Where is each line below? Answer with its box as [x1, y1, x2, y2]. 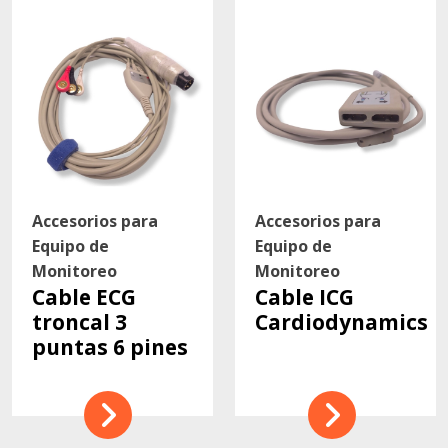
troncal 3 [31, 307, 127, 336]
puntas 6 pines [31, 332, 188, 361]
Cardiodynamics [255, 307, 429, 336]
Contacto [30, 19, 92, 36]
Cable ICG [255, 282, 355, 311]
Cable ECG [31, 282, 136, 311]
